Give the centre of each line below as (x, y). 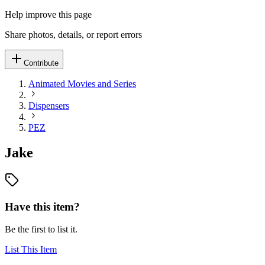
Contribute (41, 63)
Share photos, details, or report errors (73, 35)
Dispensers (49, 106)
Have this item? (42, 206)
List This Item (31, 250)
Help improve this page (48, 14)
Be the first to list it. (41, 230)
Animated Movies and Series (82, 84)
